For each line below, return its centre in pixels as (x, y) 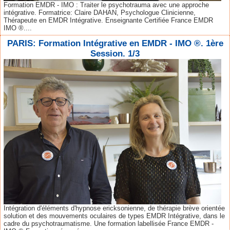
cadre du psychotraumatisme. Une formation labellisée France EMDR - (109, 223)
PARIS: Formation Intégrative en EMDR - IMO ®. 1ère (115, 43)
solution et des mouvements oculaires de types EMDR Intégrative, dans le (114, 216)
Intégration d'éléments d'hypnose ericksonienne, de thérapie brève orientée (114, 208)
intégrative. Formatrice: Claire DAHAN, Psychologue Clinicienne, (100, 12)
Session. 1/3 (115, 53)
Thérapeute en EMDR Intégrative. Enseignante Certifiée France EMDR (108, 20)
